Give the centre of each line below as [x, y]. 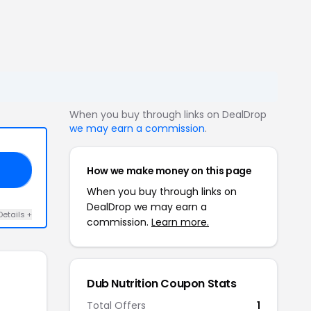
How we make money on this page [169, 170]
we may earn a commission [137, 128]
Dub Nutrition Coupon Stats [162, 283]
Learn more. [180, 222]
